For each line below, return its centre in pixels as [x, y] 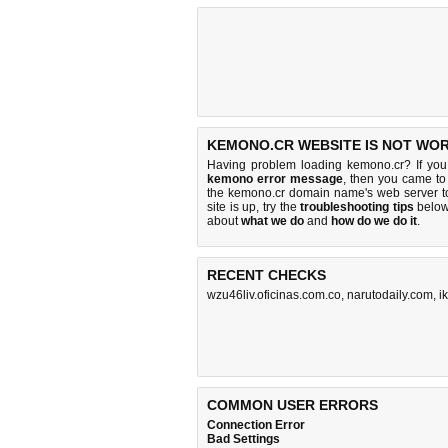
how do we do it [374, 221]
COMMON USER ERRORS [292, 405]
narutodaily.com [390, 295]
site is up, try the [254, 207]
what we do [272, 221]
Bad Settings [243, 439]
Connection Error [256, 425]
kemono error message [275, 179]
